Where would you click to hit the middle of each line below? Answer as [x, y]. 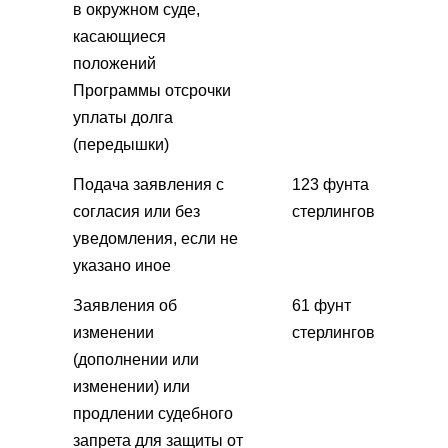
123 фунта [330, 184]
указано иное [122, 265]
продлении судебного [153, 413]
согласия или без [136, 211]
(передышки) [121, 144]
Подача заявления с [148, 184]
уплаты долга [123, 117]
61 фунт [321, 305]
